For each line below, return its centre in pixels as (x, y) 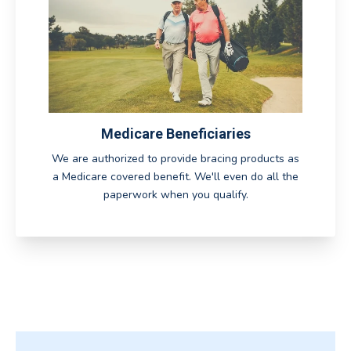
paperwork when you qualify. (175, 194)
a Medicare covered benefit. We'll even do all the (175, 176)
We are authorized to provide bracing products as (175, 158)
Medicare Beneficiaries (175, 134)
